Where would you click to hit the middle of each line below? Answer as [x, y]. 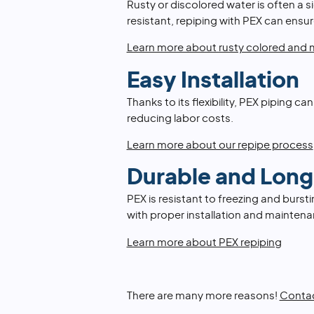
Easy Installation [213, 81]
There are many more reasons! [203, 296]
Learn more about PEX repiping [204, 243]
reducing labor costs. [180, 118]
